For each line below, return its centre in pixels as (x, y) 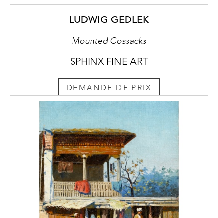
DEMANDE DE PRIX (109, 88)
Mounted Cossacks (109, 41)
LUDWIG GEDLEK (109, 20)
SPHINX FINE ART (109, 62)
